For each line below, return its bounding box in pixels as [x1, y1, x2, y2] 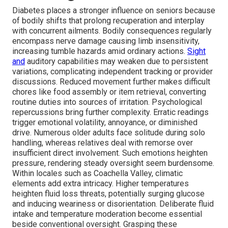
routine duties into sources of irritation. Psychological [12, 97, 202, 107]
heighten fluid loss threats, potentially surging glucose [12, 189, 205, 199]
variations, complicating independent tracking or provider [12, 67, 213, 77]
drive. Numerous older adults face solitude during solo [12, 128, 205, 138]
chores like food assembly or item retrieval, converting [12, 87, 206, 97]
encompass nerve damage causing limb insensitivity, [12, 36, 199, 46]
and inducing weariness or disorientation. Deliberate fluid [12, 199, 214, 209]
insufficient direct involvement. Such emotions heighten [12, 148, 208, 158]
